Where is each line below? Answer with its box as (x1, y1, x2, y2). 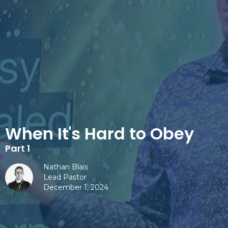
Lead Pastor (43, 172, 87, 182)
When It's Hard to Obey (5, 122, 194, 145)
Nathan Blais (43, 162, 88, 172)
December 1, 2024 (43, 182, 108, 192)
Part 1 (5, 141, 30, 155)
